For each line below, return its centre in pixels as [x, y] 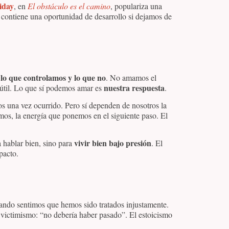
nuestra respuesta [134, 87]
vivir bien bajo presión [113, 143]
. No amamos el [131, 77]
